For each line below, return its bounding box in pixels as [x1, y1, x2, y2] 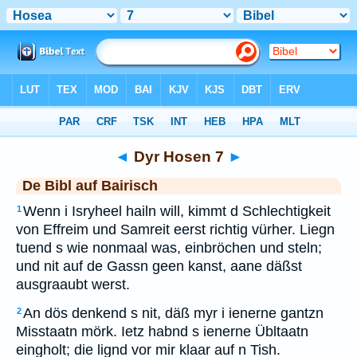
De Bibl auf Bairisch [22, 178, 158, 194]
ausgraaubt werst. [16, 277, 130, 292]
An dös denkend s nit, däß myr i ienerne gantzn [23, 305, 324, 321]
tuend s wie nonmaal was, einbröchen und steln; [16, 240, 322, 256]
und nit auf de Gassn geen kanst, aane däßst [16, 258, 302, 274]
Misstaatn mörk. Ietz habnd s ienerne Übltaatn [16, 324, 308, 339]
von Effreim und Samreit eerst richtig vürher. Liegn [16, 222, 335, 237]
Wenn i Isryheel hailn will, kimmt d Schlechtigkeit [23, 203, 331, 219]
